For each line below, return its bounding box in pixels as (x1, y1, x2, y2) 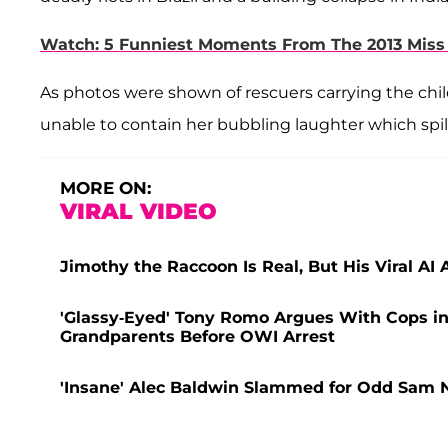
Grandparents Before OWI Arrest (60, 327, 335, 347)
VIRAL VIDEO (60, 198, 217, 226)
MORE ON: (60, 178, 151, 199)
